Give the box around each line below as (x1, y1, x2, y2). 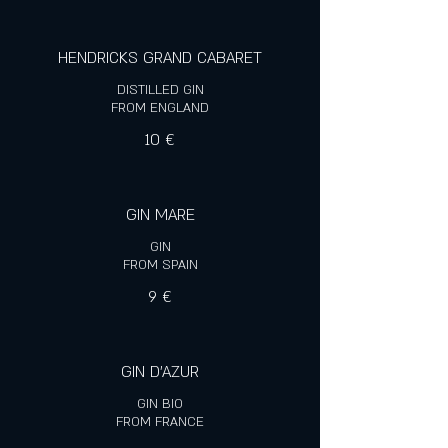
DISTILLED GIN (116, 81, 204, 99)
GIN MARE (125, 204, 195, 226)
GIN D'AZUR (121, 361, 199, 383)
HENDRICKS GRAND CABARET (58, 47, 262, 69)
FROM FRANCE (116, 413, 204, 431)
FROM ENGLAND (111, 99, 209, 117)
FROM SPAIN (122, 256, 198, 274)
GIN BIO (137, 395, 183, 413)
